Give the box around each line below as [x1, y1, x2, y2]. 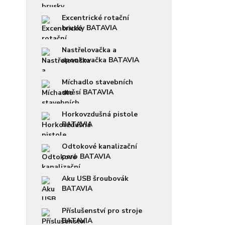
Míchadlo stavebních [62, 77, 133, 87]
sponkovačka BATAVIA [62, 55, 139, 65]
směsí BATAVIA [62, 87, 114, 97]
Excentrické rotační [62, 13, 129, 23]
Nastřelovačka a [62, 45, 117, 55]
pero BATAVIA [62, 151, 110, 161]
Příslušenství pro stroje [62, 205, 142, 215]
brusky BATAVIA [62, 23, 117, 33]
